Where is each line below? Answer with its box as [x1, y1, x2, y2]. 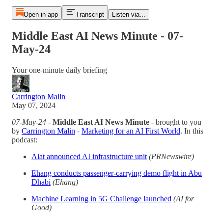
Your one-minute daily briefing [12, 65, 107, 74]
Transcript [75, 11, 104, 18]
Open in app [23, 11, 58, 18]
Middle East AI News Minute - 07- [12, 29, 183, 42]
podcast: [12, 135, 37, 144]
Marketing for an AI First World [82, 126, 180, 135]
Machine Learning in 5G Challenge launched [31, 194, 171, 203]
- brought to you [149, 117, 201, 126]
